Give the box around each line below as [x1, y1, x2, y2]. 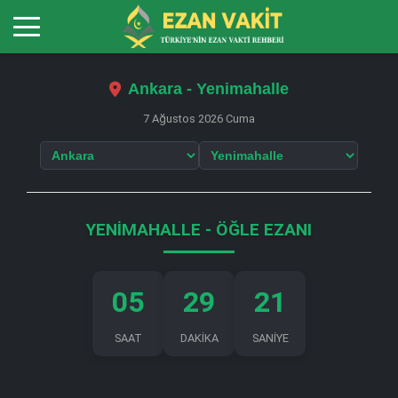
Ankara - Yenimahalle [128, 80, 289, 98]
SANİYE [251, 331, 289, 345]
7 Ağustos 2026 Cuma [143, 112, 255, 125]
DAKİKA [179, 331, 219, 345]
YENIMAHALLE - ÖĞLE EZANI [86, 219, 312, 240]
